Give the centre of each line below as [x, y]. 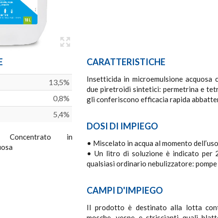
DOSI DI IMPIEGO [122, 126]
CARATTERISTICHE [126, 62]
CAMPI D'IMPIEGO [125, 190]
